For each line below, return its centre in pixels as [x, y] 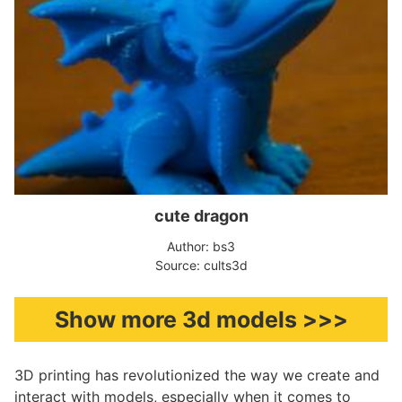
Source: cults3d [201, 265]
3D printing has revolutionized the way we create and [197, 375]
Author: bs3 [201, 246]
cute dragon [201, 216]
